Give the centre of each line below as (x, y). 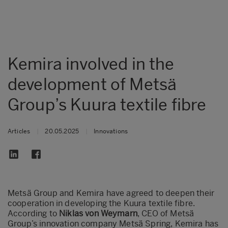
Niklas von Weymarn (97, 213)
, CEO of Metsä (166, 213)
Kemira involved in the (91, 64)
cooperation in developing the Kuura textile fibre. (102, 203)
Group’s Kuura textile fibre (107, 105)
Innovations (111, 131)
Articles (19, 131)
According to (32, 213)
